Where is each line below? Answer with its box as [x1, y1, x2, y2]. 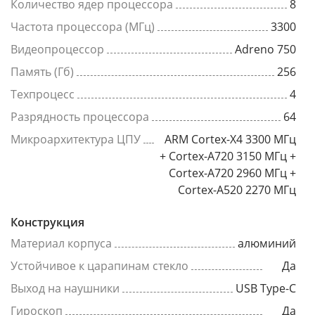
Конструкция [11, 214, 84, 230]
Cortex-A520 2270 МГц [178, 182, 296, 198]
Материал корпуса [11, 236, 112, 251]
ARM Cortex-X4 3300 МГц [165, 131, 296, 147]
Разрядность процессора [11, 109, 149, 124]
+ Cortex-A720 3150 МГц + [160, 148, 296, 164]
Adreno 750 [235, 41, 296, 57]
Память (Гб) [11, 64, 74, 79]
